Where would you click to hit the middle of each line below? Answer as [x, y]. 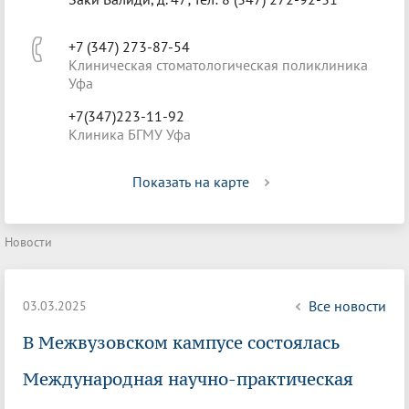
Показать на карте [191, 182]
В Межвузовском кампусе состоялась [181, 342]
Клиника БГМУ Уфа [130, 134]
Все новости [347, 306]
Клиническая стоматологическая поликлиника [218, 65]
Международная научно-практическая [188, 379]
